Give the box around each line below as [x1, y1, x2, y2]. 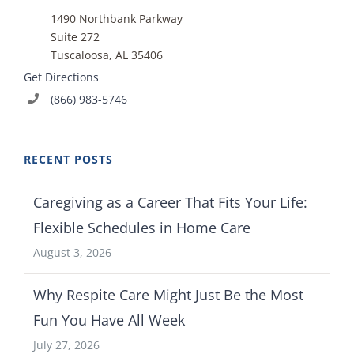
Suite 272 [50, 28, 100, 44]
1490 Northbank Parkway [50, 10, 183, 26]
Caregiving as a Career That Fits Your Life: [33, 193, 307, 213]
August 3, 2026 [33, 245, 111, 261]
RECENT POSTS [24, 152, 113, 168]
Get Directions [24, 69, 99, 85]
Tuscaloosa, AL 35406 [50, 47, 163, 62]
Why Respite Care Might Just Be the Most [33, 285, 303, 305]
